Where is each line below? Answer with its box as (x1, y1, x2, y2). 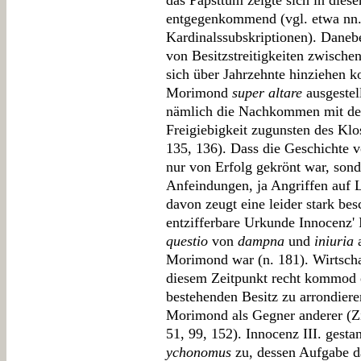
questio (166, 233, 208, 249)
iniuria (314, 233, 354, 249)
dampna (238, 233, 284, 249)
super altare (232, 85, 302, 101)
